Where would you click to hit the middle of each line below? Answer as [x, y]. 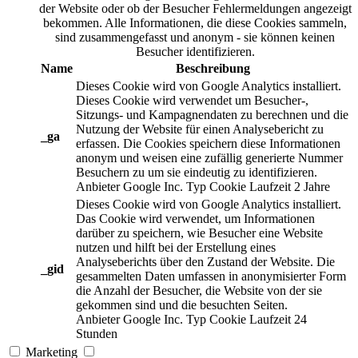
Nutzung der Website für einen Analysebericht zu [200, 129]
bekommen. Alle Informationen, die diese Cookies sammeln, [195, 23]
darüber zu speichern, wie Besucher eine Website [199, 233]
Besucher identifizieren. [195, 52]
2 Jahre [312, 187]
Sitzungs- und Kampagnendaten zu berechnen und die [212, 115]
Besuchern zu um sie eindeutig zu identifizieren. [197, 173]
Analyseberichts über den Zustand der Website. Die [205, 262]
